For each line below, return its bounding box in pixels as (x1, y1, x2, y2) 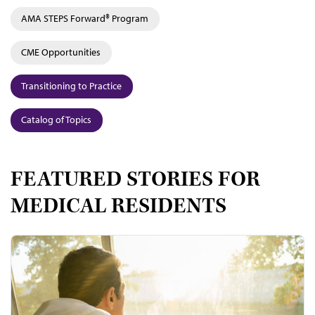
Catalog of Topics (21, 112, 91, 126)
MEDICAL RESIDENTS (11, 192, 226, 220)
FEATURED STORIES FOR (11, 165, 260, 193)
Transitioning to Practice (21, 79, 122, 92)
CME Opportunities (21, 45, 101, 58)
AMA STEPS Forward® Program (21, 11, 148, 25)
